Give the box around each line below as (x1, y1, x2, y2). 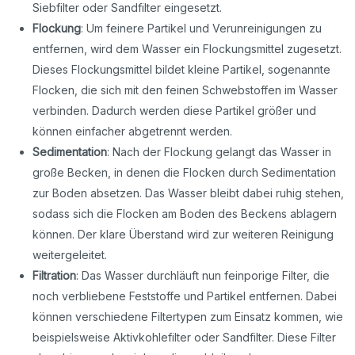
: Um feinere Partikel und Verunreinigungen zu (81, 21, 323, 36)
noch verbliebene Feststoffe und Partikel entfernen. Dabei (32, 289, 338, 303)
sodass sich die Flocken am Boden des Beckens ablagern (32, 207, 338, 221)
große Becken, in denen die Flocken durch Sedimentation (32, 166, 337, 180)
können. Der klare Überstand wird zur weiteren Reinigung (32, 227, 334, 242)
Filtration (32, 269, 77, 283)
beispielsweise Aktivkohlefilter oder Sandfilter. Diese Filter (32, 330, 337, 345)
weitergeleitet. (32, 248, 108, 262)
